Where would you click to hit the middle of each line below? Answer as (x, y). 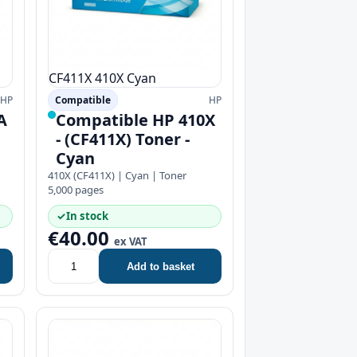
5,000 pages (76, 190)
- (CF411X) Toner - (123, 139)
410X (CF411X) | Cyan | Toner (117, 175)
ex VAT (131, 241)
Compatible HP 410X (135, 120)
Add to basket (160, 266)
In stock (87, 216)
